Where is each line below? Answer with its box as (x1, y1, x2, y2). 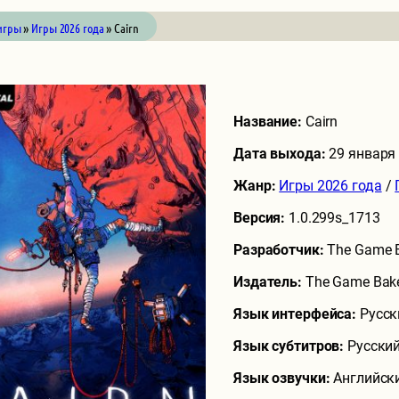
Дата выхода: (233, 145, 330, 162)
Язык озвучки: (233, 370, 334, 387)
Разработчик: (233, 241, 328, 258)
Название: (233, 113, 305, 130)
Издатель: (233, 273, 305, 290)
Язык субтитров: (233, 338, 348, 354)
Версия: (233, 209, 289, 226)
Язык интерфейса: (233, 305, 360, 322)
